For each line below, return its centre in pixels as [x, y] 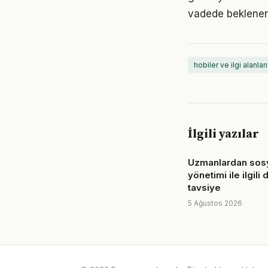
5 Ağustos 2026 [215, 203]
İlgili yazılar [223, 134]
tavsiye [204, 188]
